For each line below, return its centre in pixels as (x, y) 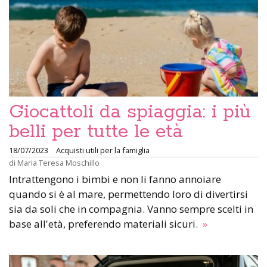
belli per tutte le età (96, 132)
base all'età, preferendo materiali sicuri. (105, 224)
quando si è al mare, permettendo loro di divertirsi (128, 194)
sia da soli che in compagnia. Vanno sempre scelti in (131, 209)
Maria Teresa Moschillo (58, 163)
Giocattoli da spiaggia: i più (130, 112)
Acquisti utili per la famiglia (103, 150)
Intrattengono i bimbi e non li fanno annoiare (115, 179)
